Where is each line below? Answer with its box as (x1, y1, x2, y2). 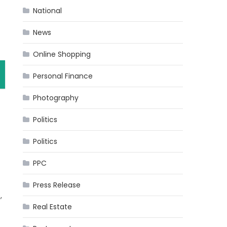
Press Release (33, 180, 81, 190)
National (33, 6, 62, 16)
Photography (33, 93, 79, 103)
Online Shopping (33, 49, 91, 59)
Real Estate (33, 202, 72, 212)
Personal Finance (33, 71, 93, 81)
